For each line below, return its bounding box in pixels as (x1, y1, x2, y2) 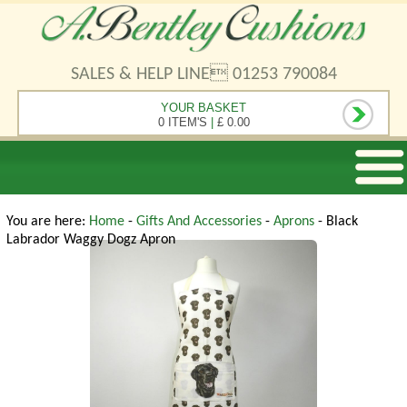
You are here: (6, 213, 89, 229)
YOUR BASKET (161, 100, 246, 114)
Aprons (273, 213, 318, 229)
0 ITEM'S (157, 114, 207, 129)
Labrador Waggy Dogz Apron (6, 232, 175, 247)
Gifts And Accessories (136, 213, 265, 229)
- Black (318, 213, 358, 229)
